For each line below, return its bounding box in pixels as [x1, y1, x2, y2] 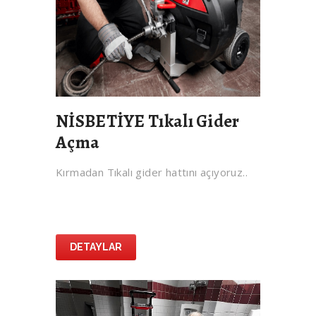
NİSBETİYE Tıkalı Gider [56, 109, 240, 134]
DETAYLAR [70, 241, 122, 253]
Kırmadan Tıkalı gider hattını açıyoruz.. [56, 165, 248, 180]
